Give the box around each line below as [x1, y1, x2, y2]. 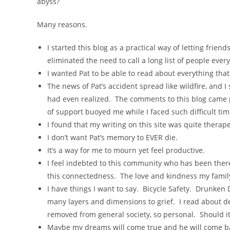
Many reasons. [37, 20, 87, 29]
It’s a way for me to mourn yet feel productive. [47, 145, 205, 155]
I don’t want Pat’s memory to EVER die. [47, 132, 178, 142]
